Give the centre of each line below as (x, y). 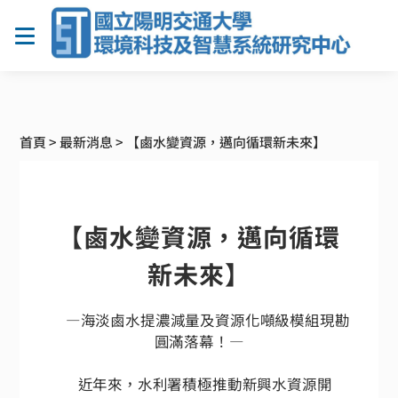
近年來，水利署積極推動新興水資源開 (190, 383)
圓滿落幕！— (199, 341)
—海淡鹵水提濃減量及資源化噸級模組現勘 (199, 319)
